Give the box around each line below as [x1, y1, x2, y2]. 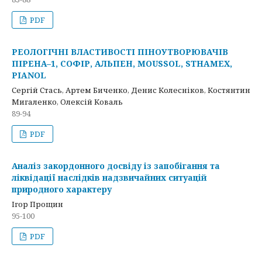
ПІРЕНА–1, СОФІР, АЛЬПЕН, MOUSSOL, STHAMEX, [12, 58, 232, 69]
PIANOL [12, 70, 46, 81]
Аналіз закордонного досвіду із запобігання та [12, 160, 220, 171]
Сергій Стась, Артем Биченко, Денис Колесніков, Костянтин [12, 85, 250, 95]
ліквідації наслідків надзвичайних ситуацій [12, 172, 207, 183]
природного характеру [12, 184, 112, 195]
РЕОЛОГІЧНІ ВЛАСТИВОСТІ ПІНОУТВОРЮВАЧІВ [12, 46, 228, 57]
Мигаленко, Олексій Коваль [12, 96, 123, 107]
